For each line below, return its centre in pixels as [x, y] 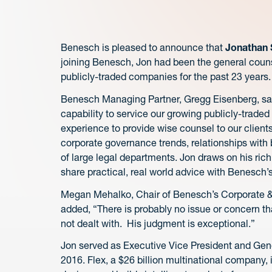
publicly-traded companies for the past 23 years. [166, 76]
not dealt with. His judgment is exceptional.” [158, 223]
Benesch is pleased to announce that [143, 47]
